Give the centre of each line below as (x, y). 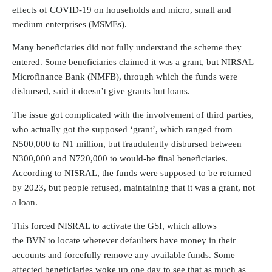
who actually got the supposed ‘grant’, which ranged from (122, 130)
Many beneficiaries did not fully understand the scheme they (127, 48)
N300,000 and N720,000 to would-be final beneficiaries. (120, 159)
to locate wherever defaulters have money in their (141, 240)
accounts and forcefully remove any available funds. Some (124, 255)
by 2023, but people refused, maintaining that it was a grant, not (134, 188)
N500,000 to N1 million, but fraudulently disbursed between (127, 144)
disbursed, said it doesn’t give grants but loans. (101, 91)
